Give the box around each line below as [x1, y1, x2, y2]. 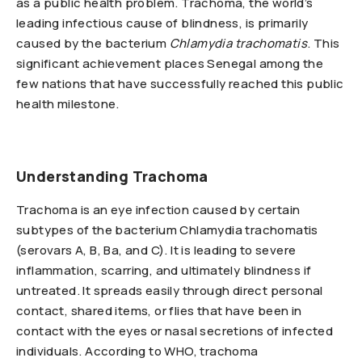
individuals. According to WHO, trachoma [16, 343, 259, 360]
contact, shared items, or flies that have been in [16, 302, 302, 319]
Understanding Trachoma [16, 166, 208, 186]
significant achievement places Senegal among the [16, 55, 324, 72]
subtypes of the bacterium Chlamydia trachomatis [16, 221, 318, 238]
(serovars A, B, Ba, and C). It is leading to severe [16, 242, 297, 259]
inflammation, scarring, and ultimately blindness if [16, 262, 312, 279]
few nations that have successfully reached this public [16, 75, 344, 92]
